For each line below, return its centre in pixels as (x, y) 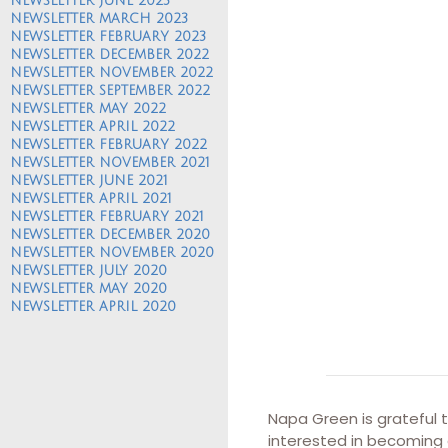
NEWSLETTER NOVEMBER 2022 (111, 72)
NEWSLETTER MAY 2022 (88, 108)
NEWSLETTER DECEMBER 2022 (109, 54)
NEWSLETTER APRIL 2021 (91, 198)
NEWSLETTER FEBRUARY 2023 (108, 36)
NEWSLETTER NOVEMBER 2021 (110, 162)
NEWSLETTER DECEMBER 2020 (110, 234)
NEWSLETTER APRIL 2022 (92, 126)
